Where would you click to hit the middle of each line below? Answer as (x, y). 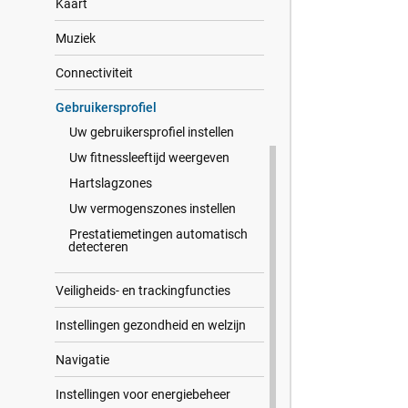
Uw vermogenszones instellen (153, 209)
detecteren (98, 247)
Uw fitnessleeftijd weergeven (149, 158)
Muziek (76, 38)
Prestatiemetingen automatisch (158, 234)
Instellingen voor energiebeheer (143, 394)
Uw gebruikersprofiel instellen (152, 132)
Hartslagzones (111, 183)
